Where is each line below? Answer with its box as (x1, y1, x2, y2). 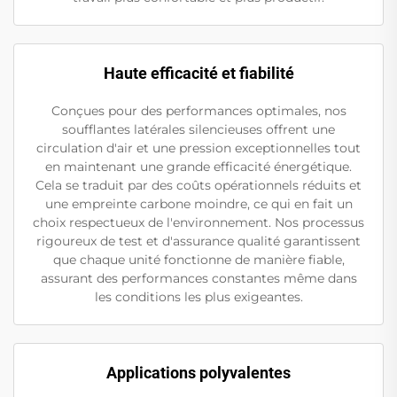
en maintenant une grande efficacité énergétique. (45, 158, 352, 175)
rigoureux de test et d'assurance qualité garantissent (36, 232, 361, 249)
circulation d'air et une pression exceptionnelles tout (36, 139, 361, 156)
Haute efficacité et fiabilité (103, 63, 294, 82)
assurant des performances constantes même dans (40, 269, 357, 286)
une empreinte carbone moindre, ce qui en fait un (44, 195, 353, 212)
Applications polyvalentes (106, 362, 291, 382)
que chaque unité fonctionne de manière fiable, (52, 251, 345, 268)
